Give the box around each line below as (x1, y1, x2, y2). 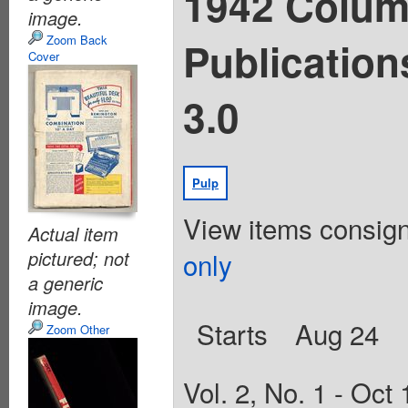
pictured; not (28, 245, 129, 271)
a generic (28, 270, 103, 296)
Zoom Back (43, 31, 107, 48)
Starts (197, 314, 269, 353)
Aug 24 (294, 314, 379, 353)
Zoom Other (43, 321, 109, 338)
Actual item (28, 220, 118, 247)
